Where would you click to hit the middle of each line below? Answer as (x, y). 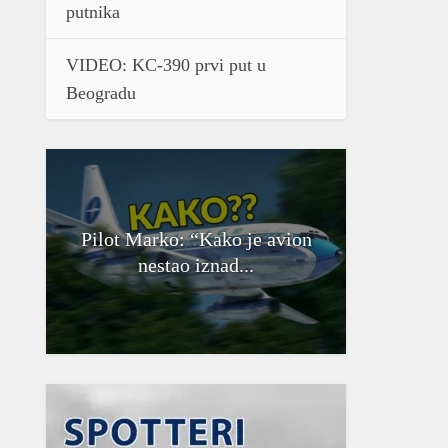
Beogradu (101, 93)
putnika (93, 12)
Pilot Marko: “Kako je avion (196, 238)
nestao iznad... (196, 264)
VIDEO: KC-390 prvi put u (166, 65)
